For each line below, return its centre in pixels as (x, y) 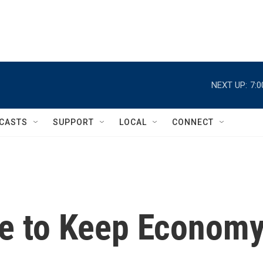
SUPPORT (73, 122)
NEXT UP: (229, 85)
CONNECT (193, 122)
